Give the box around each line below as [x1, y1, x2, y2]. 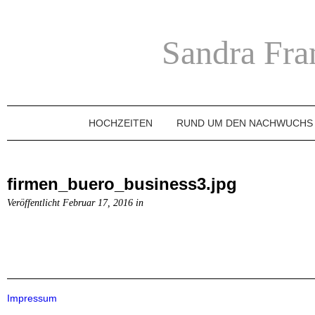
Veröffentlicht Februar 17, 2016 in [7, 198, 143, 208]
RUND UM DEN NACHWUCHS [176, 117, 313, 129]
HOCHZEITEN [89, 117, 153, 129]
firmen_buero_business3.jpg [7, 174, 237, 193]
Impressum [7, 292, 57, 304]
